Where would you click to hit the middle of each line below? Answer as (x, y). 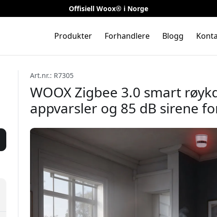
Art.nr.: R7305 (52, 75)
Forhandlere (127, 36)
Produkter (73, 36)
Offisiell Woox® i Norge (108, 8)
